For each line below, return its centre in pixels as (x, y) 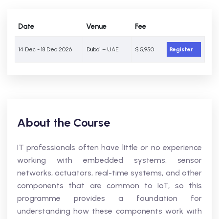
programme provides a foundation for (109, 198)
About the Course (64, 122)
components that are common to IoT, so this (109, 186)
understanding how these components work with (109, 211)
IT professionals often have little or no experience (109, 147)
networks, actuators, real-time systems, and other (109, 173)
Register (181, 49)
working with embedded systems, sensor (109, 160)
